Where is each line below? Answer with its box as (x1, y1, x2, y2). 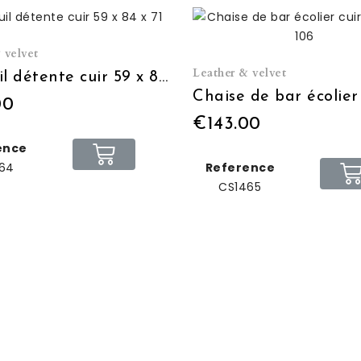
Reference (205, 159, 276, 176)
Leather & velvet (193, 64, 286, 81)
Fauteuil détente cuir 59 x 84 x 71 (158, 68, 168, 85)
